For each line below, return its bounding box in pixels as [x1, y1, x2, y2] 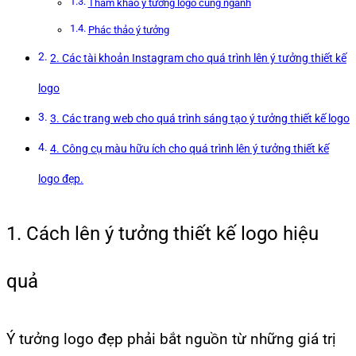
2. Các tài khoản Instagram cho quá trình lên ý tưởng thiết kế [49, 52, 346, 66]
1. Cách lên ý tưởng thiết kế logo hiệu [6, 222, 319, 246]
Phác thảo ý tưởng [87, 24, 169, 37]
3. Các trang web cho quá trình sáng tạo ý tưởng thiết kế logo [49, 112, 350, 126]
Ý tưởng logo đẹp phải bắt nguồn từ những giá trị [6, 331, 336, 348]
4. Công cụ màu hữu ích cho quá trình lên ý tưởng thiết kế [49, 142, 329, 157]
